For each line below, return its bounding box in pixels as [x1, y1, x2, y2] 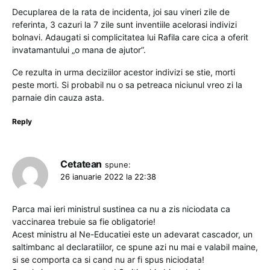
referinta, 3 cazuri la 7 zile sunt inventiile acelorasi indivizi [12, 19, 237, 30]
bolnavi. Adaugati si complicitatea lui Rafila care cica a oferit [12, 32, 248, 43]
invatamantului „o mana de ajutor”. [12, 45, 146, 55]
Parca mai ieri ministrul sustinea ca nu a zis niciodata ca [12, 204, 230, 215]
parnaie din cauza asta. [12, 92, 104, 103]
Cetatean [60, 158, 102, 171]
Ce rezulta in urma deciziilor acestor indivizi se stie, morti [12, 67, 235, 78]
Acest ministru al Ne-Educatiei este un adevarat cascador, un [12, 229, 253, 240]
